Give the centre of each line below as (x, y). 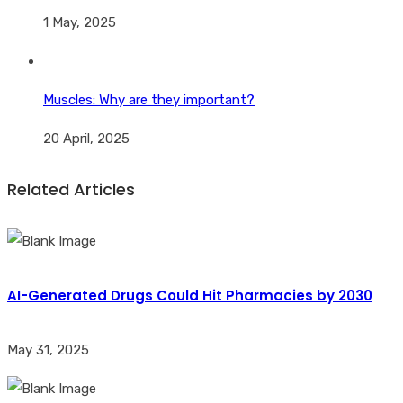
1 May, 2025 (80, 23)
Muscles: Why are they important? (149, 100)
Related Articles (71, 190)
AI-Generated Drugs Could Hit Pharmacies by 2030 (190, 296)
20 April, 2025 (86, 139)
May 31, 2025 (48, 350)
